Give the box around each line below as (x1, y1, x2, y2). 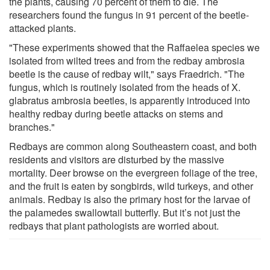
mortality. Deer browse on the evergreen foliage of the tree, (9, 165, 257, 180)
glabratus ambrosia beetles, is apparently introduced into (9, 93, 250, 107)
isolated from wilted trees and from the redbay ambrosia (9, 53, 245, 67)
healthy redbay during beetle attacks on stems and (9, 106, 223, 121)
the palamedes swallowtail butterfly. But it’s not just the (9, 205, 240, 219)
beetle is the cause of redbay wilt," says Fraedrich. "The (9, 66, 245, 81)
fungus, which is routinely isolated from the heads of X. (9, 80, 240, 94)
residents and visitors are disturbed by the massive (9, 152, 224, 166)
